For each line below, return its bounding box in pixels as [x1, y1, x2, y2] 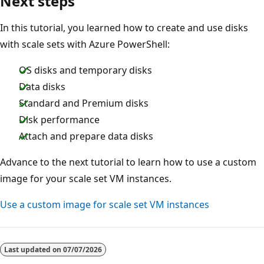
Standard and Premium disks [19, 96, 148, 110]
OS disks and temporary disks [19, 63, 152, 77]
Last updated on [4, 244, 63, 255]
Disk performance [19, 113, 100, 126]
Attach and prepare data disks [19, 129, 153, 143]
